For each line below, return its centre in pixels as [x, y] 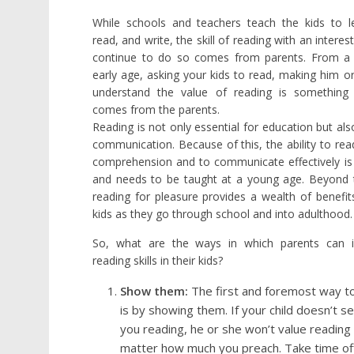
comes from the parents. [156, 109]
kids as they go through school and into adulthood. [222, 214]
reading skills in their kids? [158, 260]
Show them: [154, 291]
